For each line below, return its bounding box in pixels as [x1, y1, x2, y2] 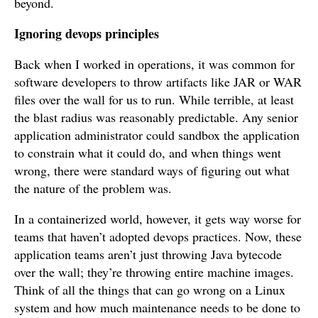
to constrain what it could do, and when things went [14, 144, 281, 161]
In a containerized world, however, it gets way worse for [14, 210, 301, 227]
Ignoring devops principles [14, 24, 159, 43]
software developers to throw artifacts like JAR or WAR [14, 73, 302, 90]
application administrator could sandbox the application [14, 126, 300, 143]
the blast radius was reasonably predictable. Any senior [14, 109, 298, 126]
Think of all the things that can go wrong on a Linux [14, 281, 285, 298]
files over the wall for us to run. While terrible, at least [14, 91, 294, 108]
